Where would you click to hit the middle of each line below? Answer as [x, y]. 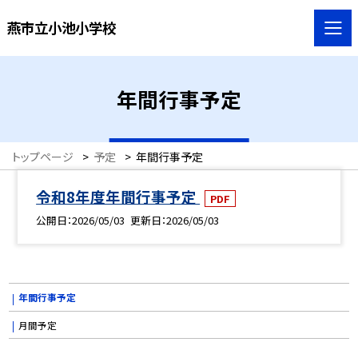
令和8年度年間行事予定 [118, 197]
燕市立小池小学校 [61, 27]
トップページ [43, 156]
